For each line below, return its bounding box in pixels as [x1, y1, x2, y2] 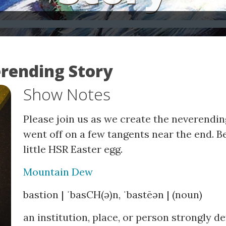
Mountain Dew [23, 165, 93, 178]
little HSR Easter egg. [23, 143, 123, 155]
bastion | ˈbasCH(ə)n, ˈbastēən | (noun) [23, 188, 202, 201]
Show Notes [23, 83, 110, 105]
